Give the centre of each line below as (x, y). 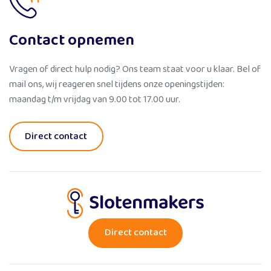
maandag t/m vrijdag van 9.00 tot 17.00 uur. (95, 99)
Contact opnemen (72, 40)
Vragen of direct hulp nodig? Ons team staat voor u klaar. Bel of (135, 69)
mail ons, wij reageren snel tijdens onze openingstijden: (117, 84)
